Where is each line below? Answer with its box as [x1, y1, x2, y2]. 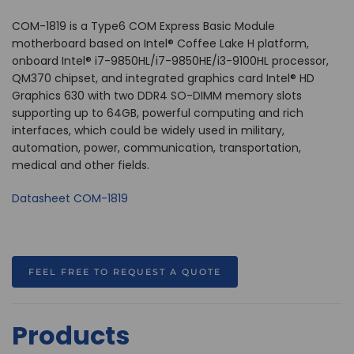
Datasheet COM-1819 [12, 190, 128, 206]
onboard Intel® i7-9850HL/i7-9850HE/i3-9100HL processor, [12, 53, 329, 69]
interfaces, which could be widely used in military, [12, 122, 284, 138]
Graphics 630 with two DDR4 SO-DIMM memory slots [12, 88, 302, 104]
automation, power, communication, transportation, [12, 140, 301, 156]
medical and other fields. [12, 157, 149, 173]
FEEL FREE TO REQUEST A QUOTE [28, 266, 221, 277]
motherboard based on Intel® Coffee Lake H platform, [12, 36, 309, 51]
